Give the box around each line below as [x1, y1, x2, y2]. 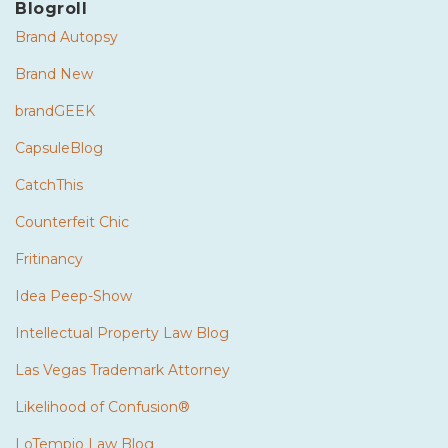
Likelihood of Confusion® [15, 397, 190, 416]
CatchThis [15, 175, 83, 194]
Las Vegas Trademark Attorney [15, 360, 230, 379]
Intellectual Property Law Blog [15, 323, 229, 342]
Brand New [15, 64, 93, 83]
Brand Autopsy [15, 27, 118, 46]
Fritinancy [15, 249, 83, 268]
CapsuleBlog [15, 138, 103, 157]
